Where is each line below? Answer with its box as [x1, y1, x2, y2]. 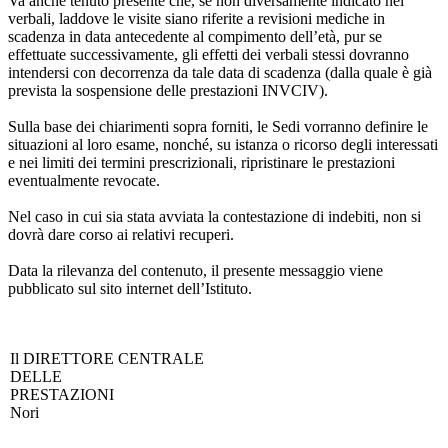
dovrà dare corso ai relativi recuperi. [8, 225, 234, 243]
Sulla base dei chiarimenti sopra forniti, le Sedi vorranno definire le [8, 117, 428, 135]
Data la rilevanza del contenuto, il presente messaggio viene [8, 261, 383, 279]
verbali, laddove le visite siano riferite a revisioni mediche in [8, 9, 385, 27]
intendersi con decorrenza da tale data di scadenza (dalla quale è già [8, 63, 432, 81]
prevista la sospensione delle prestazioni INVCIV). [8, 81, 328, 99]
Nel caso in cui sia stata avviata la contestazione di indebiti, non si [8, 207, 421, 225]
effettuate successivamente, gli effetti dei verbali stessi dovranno [8, 45, 409, 63]
